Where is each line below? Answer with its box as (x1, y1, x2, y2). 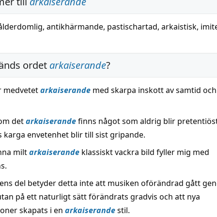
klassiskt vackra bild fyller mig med (79, 147, 209, 157)
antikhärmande (46, 21, 103, 32)
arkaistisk (161, 21, 197, 32)
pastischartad (107, 21, 157, 32)
